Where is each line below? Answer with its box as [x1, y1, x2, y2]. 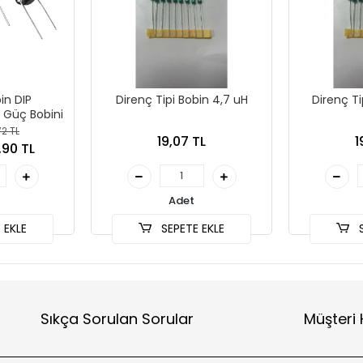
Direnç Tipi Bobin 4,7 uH [115, 92, 248, 108]
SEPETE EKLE [158, 220, 225, 237]
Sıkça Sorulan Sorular [40, 308, 194, 329]
